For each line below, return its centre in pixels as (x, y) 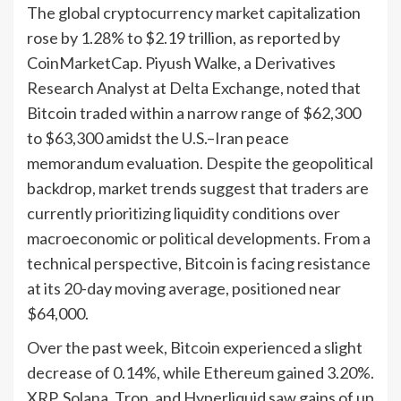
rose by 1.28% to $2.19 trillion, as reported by (183, 37)
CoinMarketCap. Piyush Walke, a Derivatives (181, 62)
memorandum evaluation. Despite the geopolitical (200, 162)
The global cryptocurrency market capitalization (194, 12)
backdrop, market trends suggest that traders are (198, 188)
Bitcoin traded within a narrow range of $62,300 (194, 112)
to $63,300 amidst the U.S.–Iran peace (158, 137)
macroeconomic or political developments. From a (199, 238)
